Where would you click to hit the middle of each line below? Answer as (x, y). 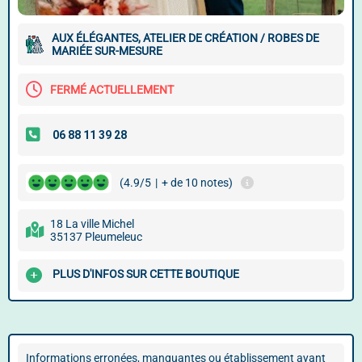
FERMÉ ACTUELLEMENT (112, 90)
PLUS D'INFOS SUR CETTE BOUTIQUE (146, 274)
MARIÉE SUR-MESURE (107, 51)
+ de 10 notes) (197, 183)
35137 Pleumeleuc (96, 237)
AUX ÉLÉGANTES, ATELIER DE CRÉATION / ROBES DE (185, 38)
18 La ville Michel (92, 224)
